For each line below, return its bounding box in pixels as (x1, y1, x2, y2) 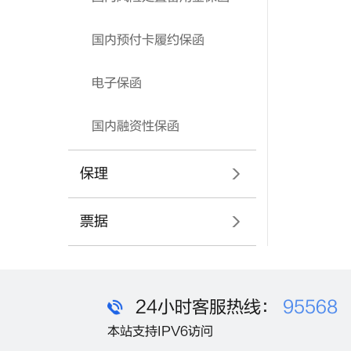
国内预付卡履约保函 (92, 33, 204, 47)
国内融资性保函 (92, 119, 179, 133)
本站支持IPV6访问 (107, 324, 213, 338)
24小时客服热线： (131, 297, 283, 317)
